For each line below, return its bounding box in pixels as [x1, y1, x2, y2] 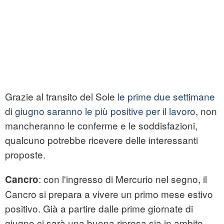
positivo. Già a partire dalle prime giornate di [5, 201, 193, 215]
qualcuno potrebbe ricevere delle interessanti [5, 133, 198, 147]
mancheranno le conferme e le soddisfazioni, [5, 118, 197, 132]
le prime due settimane [117, 89, 215, 103]
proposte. [5, 147, 45, 161]
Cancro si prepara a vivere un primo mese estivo [5, 187, 213, 201]
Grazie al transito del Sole [5, 89, 117, 103]
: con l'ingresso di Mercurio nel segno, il [38, 172, 207, 186]
